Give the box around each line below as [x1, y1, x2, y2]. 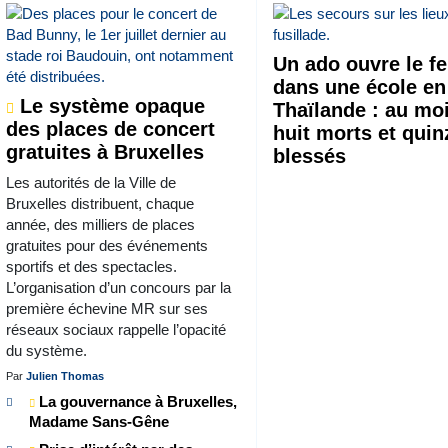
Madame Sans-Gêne [28, 412, 169, 430]
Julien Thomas [25, 369, 104, 382]
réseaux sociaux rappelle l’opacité [5, 320, 226, 338]
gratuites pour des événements [5, 236, 208, 254]
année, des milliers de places [5, 215, 195, 233]
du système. [5, 341, 87, 359]
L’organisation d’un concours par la [5, 278, 231, 296]
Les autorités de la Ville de [5, 173, 176, 191]
